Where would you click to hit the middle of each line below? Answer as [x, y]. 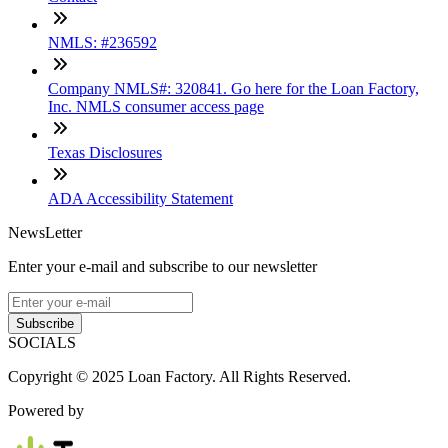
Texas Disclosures [105, 153]
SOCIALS [42, 343]
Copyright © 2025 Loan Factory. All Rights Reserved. [179, 377]
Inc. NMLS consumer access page [156, 107]
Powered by [46, 411]
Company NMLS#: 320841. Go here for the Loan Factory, [233, 89]
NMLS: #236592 [102, 43]
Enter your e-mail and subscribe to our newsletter [162, 267]
